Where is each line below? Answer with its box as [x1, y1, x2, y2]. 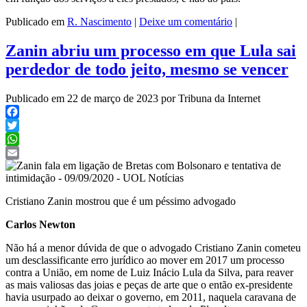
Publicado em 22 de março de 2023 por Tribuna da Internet [5, 93, 260, 105]
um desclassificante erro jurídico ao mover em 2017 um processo [5, 254, 284, 267]
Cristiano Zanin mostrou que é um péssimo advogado [5, 195, 236, 208]
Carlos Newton [5, 219, 75, 231]
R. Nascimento [67, 16, 132, 28]
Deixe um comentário [139, 16, 232, 28]
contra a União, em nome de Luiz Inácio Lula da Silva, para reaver [5, 267, 293, 279]
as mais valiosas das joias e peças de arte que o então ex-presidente [5, 279, 293, 291]
